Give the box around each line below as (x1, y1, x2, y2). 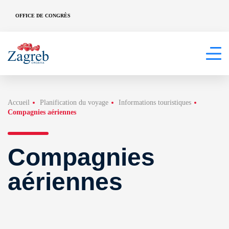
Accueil (8, 99, 30, 106)
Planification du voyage (40, 99, 108, 106)
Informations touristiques (119, 99, 191, 106)
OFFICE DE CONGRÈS (15, 12, 71, 18)
